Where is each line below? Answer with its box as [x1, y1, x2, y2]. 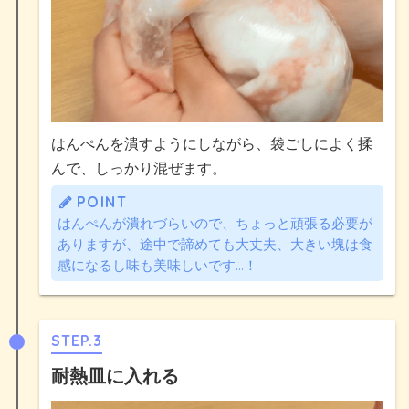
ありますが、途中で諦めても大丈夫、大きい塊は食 [58, 236, 372, 254]
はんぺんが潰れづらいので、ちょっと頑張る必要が [58, 215, 372, 233]
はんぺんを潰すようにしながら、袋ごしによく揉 [51, 134, 372, 153]
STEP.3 [51, 331, 102, 351]
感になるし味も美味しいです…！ [58, 257, 257, 275]
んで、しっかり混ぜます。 [51, 159, 226, 178]
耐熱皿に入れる [51, 364, 179, 388]
